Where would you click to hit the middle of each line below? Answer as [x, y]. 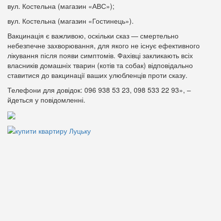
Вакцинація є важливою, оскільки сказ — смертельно [93, 36]
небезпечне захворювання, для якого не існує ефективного [104, 45]
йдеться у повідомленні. [46, 100]
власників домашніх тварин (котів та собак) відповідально [100, 65]
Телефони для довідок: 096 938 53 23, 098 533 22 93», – [99, 90]
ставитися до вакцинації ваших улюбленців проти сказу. [97, 75]
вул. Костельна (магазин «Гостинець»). [71, 21]
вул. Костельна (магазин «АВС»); [61, 6]
